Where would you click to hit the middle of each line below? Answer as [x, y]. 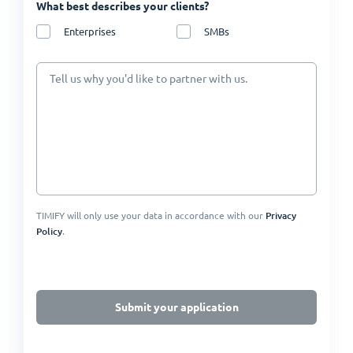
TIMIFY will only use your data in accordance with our [151, 215]
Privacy [281, 215]
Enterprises [90, 31]
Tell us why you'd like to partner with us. [149, 79]
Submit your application [176, 307]
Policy [50, 231]
